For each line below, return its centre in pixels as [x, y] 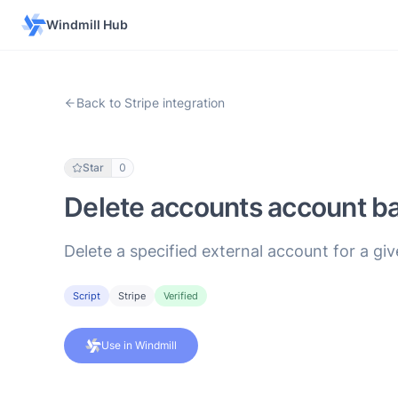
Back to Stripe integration [151, 103]
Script [87, 296]
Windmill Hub [87, 24]
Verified [181, 296]
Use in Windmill [139, 345]
